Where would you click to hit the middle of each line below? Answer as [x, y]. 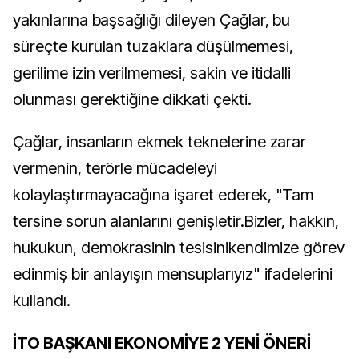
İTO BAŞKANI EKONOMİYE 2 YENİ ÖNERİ [162, 343]
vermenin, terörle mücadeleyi [115, 168]
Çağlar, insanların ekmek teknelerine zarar [160, 142]
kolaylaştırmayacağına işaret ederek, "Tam [163, 195]
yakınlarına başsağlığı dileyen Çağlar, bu [152, 20]
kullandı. [42, 301]
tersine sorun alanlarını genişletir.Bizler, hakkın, [176, 221]
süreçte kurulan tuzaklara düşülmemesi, [153, 46]
